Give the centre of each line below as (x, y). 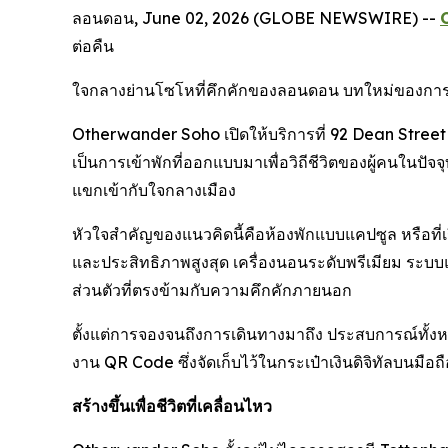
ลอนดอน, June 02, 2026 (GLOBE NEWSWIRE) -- (256, 17)
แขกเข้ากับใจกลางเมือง (154, 189)
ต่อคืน (93, 45)
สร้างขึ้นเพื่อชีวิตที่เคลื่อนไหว (172, 405)
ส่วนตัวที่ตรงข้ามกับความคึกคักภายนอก (212, 289)
